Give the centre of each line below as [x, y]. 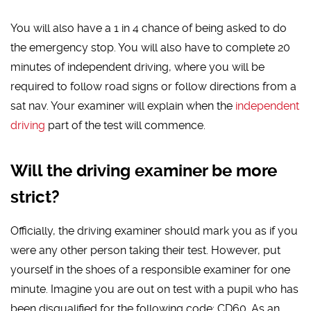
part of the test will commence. [126, 126]
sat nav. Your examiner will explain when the [123, 106]
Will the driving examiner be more [144, 171]
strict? [35, 197]
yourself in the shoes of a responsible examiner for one [151, 270]
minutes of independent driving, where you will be [138, 67]
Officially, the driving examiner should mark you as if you [154, 231]
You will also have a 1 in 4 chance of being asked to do [149, 28]
